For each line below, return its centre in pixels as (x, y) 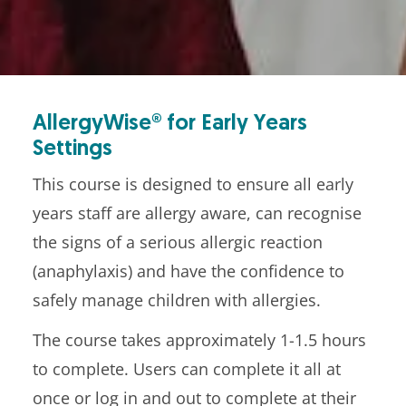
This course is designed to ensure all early (193, 184)
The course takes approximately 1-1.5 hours (199, 340)
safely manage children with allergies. (177, 300)
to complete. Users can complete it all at (187, 369)
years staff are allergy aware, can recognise (197, 213)
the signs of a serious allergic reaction (178, 242)
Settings (72, 150)
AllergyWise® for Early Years (170, 125)
